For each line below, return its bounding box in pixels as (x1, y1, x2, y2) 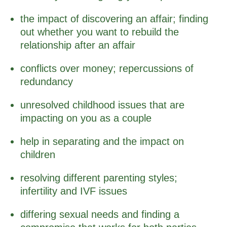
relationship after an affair (20, 39, 135, 51)
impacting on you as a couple (20, 112, 152, 124)
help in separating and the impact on (20, 135, 184, 147)
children (20, 148, 55, 160)
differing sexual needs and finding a (20, 208, 179, 220)
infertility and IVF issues (20, 185, 127, 197)
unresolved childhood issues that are (20, 99, 184, 110)
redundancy (20, 75, 73, 87)
